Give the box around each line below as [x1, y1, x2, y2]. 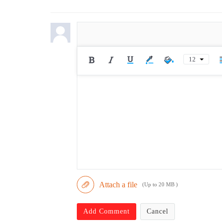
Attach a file [99, 180, 137, 189]
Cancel [146, 208, 168, 216]
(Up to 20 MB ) [142, 181, 178, 187]
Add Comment [83, 208, 130, 216]
